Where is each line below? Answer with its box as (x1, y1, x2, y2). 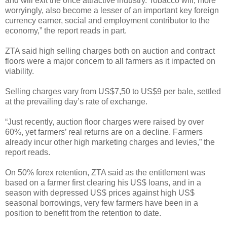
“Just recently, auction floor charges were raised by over (5, 117, 204, 126)
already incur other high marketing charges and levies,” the (5, 137, 215, 146)
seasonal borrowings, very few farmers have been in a (5, 198, 198, 207)
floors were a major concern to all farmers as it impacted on (5, 56, 215, 65)
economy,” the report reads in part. (5, 26, 127, 35)
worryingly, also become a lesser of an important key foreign (5, 6, 219, 15)
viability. (5, 66, 34, 75)
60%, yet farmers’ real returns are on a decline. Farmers (5, 127, 203, 136)
